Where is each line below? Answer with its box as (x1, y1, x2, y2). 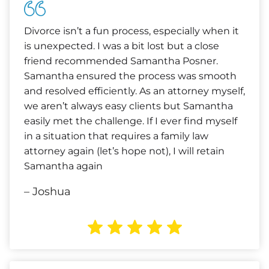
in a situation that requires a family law (24, 130, 208, 142)
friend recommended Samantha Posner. (24, 55, 218, 67)
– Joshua (24, 185, 71, 198)
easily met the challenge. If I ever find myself (24, 115, 237, 127)
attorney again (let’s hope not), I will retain (24, 145, 225, 157)
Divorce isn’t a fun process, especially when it (24, 25, 239, 37)
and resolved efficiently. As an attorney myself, (24, 85, 245, 97)
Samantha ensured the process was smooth (24, 70, 237, 82)
